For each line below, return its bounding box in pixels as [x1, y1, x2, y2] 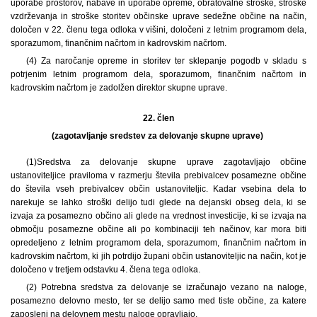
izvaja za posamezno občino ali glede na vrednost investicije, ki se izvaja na [11, 210, 306, 221]
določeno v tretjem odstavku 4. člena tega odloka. [11, 264, 200, 275]
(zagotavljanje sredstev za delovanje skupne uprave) [52, 130, 265, 141]
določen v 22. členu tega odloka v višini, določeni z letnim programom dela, [11, 24, 306, 35]
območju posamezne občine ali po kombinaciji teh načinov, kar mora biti [11, 224, 306, 234]
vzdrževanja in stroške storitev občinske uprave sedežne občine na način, [11, 11, 306, 21]
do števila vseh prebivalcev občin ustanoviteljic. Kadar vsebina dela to [11, 183, 306, 194]
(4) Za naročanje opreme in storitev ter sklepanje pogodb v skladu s [25, 55, 306, 66]
